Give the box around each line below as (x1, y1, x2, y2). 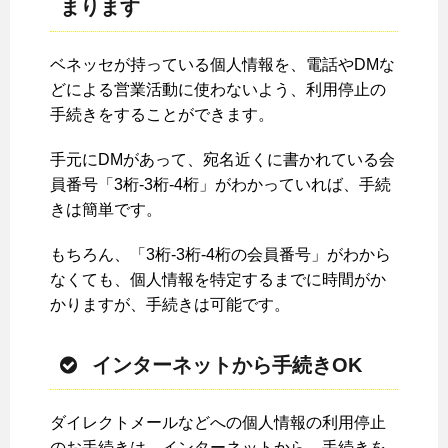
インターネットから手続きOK (92, 354, 362, 377)
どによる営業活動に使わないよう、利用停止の (50, 81, 386, 99)
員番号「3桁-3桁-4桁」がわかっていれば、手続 (50, 176, 391, 194)
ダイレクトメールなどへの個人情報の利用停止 (50, 414, 386, 432)
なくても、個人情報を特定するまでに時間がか (50, 271, 386, 289)
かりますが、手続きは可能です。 (50, 296, 290, 314)
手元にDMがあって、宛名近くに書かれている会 (50, 151, 395, 169)
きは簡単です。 (50, 201, 162, 219)
